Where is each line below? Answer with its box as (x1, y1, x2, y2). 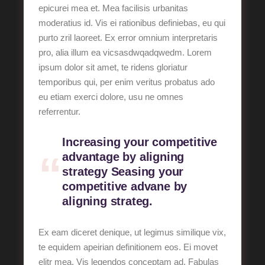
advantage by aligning (62, 150, 185, 163)
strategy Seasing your (62, 165, 184, 178)
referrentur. (38, 106, 81, 117)
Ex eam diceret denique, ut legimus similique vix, (38, 227, 227, 237)
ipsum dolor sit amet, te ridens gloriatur (38, 62, 188, 72)
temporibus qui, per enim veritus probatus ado (38, 77, 215, 87)
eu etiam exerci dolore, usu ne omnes (38, 92, 184, 102)
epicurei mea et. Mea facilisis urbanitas (38, 3, 189, 13)
